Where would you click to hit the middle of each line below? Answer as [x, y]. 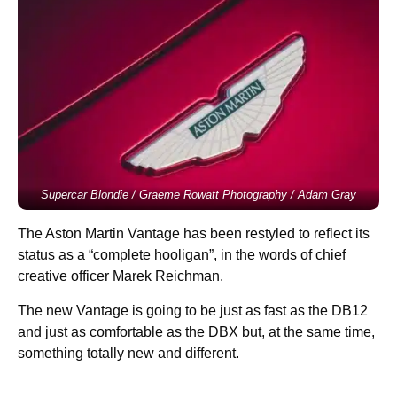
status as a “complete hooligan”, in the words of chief [182, 254]
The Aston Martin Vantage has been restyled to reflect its [194, 233]
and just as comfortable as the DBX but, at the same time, [196, 331]
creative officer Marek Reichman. [121, 276]
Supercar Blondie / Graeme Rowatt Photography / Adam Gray [198, 194]
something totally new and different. [128, 353]
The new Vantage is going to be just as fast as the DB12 [193, 310]
